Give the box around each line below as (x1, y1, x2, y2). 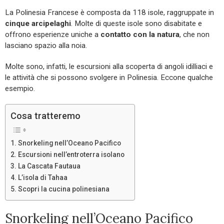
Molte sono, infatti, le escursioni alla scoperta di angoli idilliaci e (5, 62, 213, 71)
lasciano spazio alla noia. (5, 41, 87, 50)
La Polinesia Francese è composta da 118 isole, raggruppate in (5, 8, 214, 17)
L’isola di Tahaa (17, 173, 67, 182)
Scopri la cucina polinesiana (17, 185, 109, 193)
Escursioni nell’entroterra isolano (17, 150, 124, 159)
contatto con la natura (100, 30, 179, 39)
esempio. (5, 84, 35, 93)
